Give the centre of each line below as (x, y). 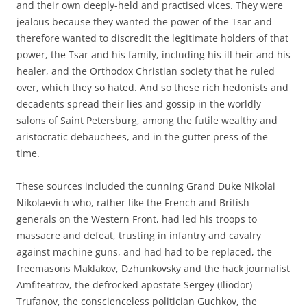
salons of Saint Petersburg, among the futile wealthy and (147, 120)
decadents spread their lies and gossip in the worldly (139, 103)
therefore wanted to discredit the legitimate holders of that (152, 38)
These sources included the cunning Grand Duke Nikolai (146, 186)
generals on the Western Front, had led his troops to (137, 219)
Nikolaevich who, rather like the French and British (133, 202)
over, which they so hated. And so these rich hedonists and (152, 87)
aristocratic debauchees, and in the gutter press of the (142, 136)
